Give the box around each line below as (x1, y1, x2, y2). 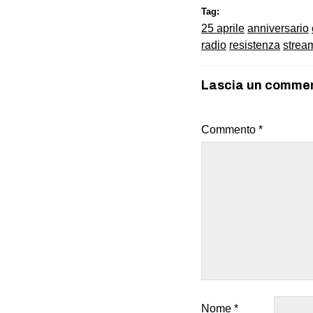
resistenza (229, 38, 280, 51)
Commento (201, 123, 259, 136)
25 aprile (201, 22, 245, 34)
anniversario (247, 22, 309, 34)
